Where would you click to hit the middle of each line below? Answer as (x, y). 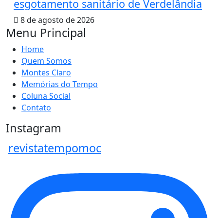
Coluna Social (46, 96)
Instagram (34, 128)
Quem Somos (46, 61)
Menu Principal (46, 33)
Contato (36, 108)
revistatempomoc (55, 148)
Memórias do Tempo (60, 84)
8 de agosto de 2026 (56, 20)
